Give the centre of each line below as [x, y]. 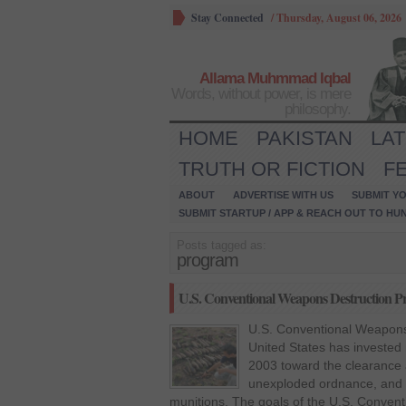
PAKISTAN [304, 138]
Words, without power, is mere [261, 94]
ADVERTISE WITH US [283, 195]
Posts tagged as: [222, 245]
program [208, 260]
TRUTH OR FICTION [272, 169]
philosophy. [318, 109]
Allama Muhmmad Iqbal [275, 78]
